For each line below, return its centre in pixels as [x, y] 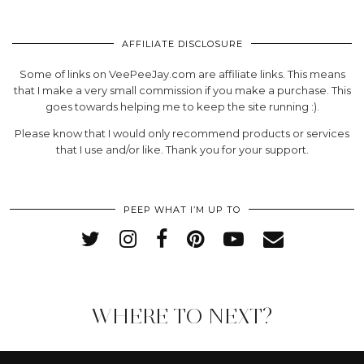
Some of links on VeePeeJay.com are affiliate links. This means [182, 74]
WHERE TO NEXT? [182, 316]
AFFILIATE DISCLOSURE [182, 43]
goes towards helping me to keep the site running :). [182, 106]
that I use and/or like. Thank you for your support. [182, 149]
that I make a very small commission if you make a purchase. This [182, 90]
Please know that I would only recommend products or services [182, 133]
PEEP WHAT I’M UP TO [182, 209]
